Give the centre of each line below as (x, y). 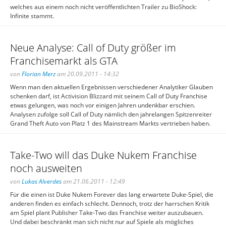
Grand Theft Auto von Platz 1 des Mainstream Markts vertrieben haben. (110, 123)
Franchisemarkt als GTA (64, 61)
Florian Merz (39, 74)
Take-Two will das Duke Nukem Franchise (103, 155)
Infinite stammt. (32, 16)
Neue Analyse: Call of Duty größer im (93, 48)
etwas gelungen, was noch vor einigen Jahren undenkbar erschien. (103, 105)
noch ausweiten (46, 168)
